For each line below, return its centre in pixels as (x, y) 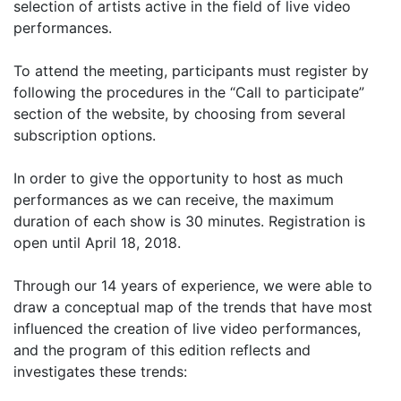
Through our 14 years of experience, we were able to (193, 286)
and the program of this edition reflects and (162, 350)
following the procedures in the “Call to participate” (189, 93)
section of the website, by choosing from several (179, 114)
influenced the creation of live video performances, (187, 329)
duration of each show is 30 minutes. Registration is (189, 222)
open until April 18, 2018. (97, 243)
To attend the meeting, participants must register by (191, 71)
